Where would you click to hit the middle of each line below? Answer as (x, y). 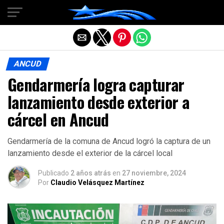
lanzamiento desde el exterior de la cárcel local (90, 153)
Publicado (53, 173)
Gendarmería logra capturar (96, 84)
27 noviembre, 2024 (154, 173)
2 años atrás (91, 173)
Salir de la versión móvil (112, 11)
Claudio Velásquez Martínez (97, 182)
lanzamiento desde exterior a (98, 102)
